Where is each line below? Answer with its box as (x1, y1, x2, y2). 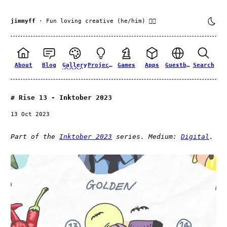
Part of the (11, 133, 59, 141)
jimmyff (11, 17, 35, 24)
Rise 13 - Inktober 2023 (19, 94, 112, 102)
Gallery (62, 61, 88, 68)
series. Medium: (112, 133, 181, 141)
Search (193, 61, 214, 68)
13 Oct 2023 (11, 111, 50, 118)
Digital (181, 133, 209, 141)
